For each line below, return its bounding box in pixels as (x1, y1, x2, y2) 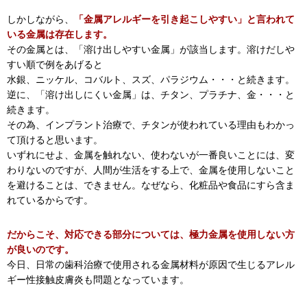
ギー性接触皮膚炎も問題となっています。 (7, 273, 189, 285)
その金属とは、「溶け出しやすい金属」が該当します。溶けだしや (7, 43, 295, 55)
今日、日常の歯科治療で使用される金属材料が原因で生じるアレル (7, 258, 295, 270)
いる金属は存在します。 (7, 28, 112, 40)
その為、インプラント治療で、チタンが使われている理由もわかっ (7, 119, 295, 130)
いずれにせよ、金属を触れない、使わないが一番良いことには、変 (7, 149, 295, 160)
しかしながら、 (7, 13, 74, 25)
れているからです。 (7, 194, 93, 206)
